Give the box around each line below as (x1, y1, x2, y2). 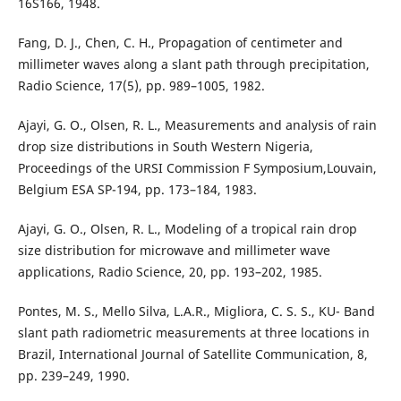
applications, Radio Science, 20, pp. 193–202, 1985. (17, 263, 322, 281)
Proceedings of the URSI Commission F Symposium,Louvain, (17, 159, 377, 177)
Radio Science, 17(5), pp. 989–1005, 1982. (17, 77, 265, 95)
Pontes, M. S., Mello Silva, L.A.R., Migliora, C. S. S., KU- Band (17, 303, 375, 320)
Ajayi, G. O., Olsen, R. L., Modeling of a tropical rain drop (17, 220, 357, 238)
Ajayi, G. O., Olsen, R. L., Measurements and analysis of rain (17, 116, 377, 134)
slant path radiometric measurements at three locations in (17, 324, 370, 342)
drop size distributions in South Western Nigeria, (17, 138, 313, 156)
